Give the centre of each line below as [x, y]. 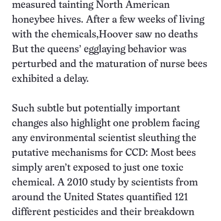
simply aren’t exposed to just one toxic [98, 168]
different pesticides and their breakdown [103, 212]
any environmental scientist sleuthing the [104, 138]
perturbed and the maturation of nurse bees [110, 64]
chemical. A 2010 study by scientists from [105, 183]
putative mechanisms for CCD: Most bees [104, 153]
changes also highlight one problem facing [106, 124]
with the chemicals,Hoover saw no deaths [106, 35]
